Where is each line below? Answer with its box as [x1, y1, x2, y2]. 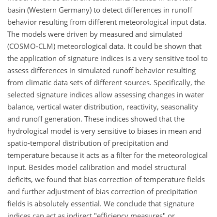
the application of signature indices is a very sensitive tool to [7, 53, 208, 63]
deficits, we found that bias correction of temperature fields [7, 174, 205, 184]
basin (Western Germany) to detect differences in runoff [7, 4, 192, 15]
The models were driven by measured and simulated [7, 29, 183, 39]
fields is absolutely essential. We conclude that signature [7, 198, 194, 208]
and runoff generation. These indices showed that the [7, 113, 185, 124]
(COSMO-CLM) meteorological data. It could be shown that [7, 41, 201, 51]
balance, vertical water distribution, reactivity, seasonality [7, 101, 198, 111]
